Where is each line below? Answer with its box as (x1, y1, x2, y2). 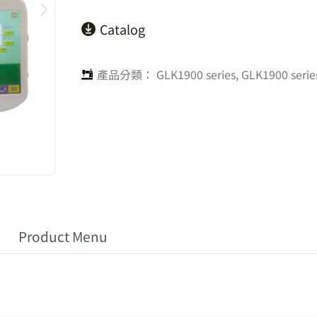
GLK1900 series (156, 65, 236, 83)
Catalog (100, 19, 146, 38)
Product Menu (18, 226, 108, 246)
